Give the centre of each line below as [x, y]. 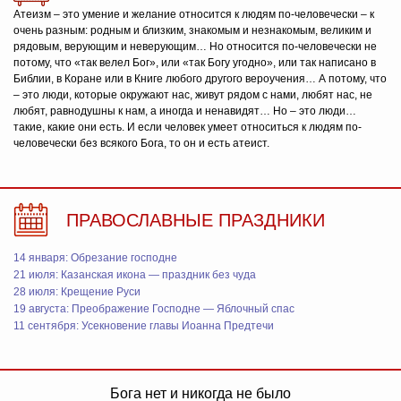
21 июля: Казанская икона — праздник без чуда [135, 275]
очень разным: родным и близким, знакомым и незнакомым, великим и [192, 30]
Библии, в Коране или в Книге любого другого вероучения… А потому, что [200, 79]
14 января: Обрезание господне [95, 258]
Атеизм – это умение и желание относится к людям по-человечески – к [194, 14]
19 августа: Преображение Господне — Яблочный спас [154, 309]
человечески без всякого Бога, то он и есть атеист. [141, 143]
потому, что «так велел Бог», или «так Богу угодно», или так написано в [195, 63]
